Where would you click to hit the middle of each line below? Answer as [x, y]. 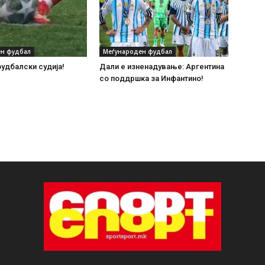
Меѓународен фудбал [138, 51]
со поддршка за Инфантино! [151, 78]
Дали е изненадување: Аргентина [162, 67]
